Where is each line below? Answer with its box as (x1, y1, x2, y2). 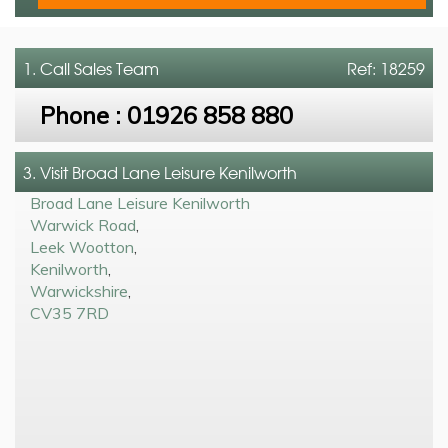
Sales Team (74, 55, 159, 80)
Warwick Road (30, 214, 136, 235)
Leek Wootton (30, 236, 134, 257)
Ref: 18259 (347, 55, 425, 80)
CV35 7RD (30, 302, 109, 323)
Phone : (40, 99, 127, 130)
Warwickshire (30, 280, 128, 301)
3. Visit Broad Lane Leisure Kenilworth (23, 159, 297, 184)
